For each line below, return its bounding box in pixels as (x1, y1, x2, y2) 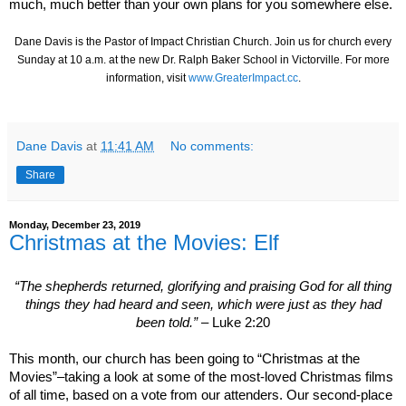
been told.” (136, 314, 198, 330)
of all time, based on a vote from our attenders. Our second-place (9, 387, 392, 402)
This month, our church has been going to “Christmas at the (9, 351, 360, 366)
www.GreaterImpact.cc (188, 71, 298, 84)
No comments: (170, 138, 255, 153)
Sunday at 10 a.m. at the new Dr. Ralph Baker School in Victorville (16, 53, 340, 66)
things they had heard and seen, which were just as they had (24, 296, 382, 312)
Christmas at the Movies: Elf (9, 229, 279, 255)
